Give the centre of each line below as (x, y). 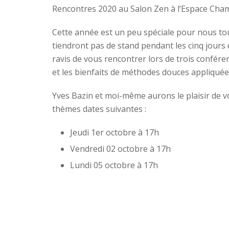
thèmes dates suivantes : (99, 109)
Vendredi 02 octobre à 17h (120, 149)
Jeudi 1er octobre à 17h (114, 132)
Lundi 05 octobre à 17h (114, 165)
